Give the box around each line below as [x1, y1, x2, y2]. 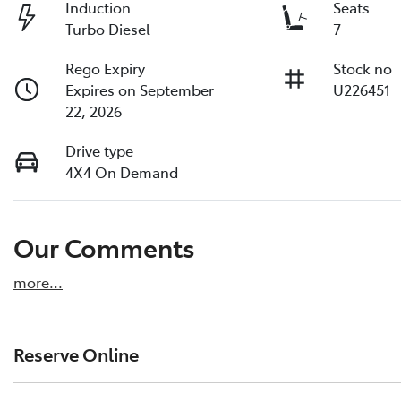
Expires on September [65, 80, 215, 100]
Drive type [65, 141, 134, 161]
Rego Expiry [65, 58, 146, 79]
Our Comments [13, 229, 195, 265]
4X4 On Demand [65, 162, 179, 183]
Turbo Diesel [65, 19, 151, 39]
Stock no [333, 58, 393, 79]
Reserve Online [13, 340, 139, 366]
